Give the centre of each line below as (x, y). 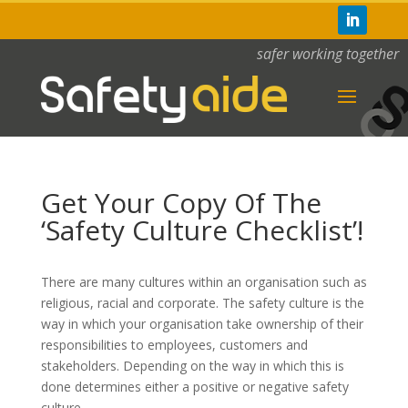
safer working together (328, 54)
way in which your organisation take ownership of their (202, 324)
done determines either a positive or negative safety (194, 387)
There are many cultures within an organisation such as (204, 282)
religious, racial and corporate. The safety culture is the (202, 303)
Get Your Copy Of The (181, 203)
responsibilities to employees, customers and (174, 345)
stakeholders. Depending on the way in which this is (192, 366)
